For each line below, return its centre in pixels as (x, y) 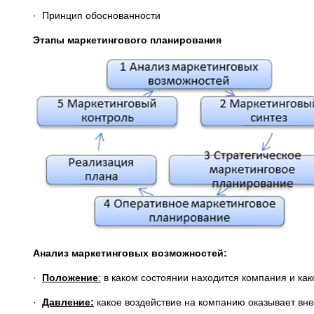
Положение (70, 278)
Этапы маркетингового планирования (127, 40)
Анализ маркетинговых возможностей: (130, 253)
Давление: (68, 302)
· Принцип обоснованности (97, 15)
